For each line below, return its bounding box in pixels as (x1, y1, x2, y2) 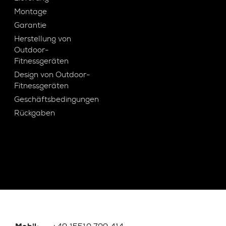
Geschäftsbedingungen (14, 94, 99, 104)
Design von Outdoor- (14, 70, 90, 80)
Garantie (14, 20, 47, 30)
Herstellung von (14, 34, 72, 44)
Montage (14, 7, 47, 17)
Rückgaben (14, 108, 55, 118)
